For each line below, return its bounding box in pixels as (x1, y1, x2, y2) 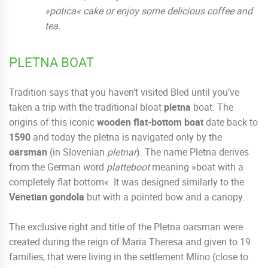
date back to (203, 115, 258, 129)
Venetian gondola (9, 190, 84, 204)
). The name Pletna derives (136, 145, 249, 159)
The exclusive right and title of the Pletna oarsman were (9, 220, 243, 234)
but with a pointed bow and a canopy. (84, 190, 245, 204)
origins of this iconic (9, 115, 97, 129)
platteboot (106, 160, 150, 174)
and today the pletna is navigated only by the (31, 130, 222, 144)
